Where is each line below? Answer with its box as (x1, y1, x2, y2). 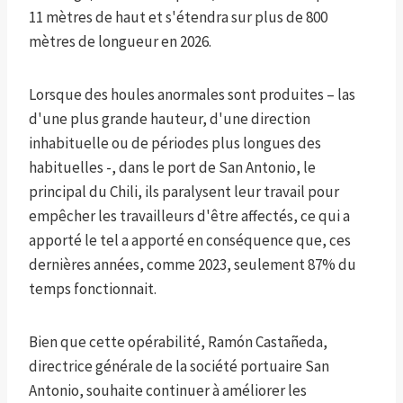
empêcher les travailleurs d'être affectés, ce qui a (29, 206, 350, 227)
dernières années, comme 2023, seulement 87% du (29, 255, 356, 275)
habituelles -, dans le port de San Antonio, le (29, 157, 316, 178)
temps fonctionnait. (29, 279, 157, 300)
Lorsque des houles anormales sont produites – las (29, 85, 355, 105)
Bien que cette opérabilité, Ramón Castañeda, (29, 332, 327, 353)
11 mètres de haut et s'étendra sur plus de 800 (29, 7, 327, 28)
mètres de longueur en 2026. (29, 31, 211, 52)
